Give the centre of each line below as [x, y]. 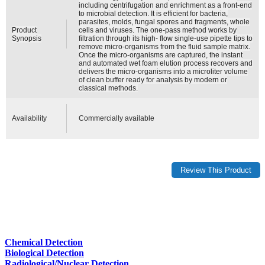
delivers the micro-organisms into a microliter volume [164, 71]
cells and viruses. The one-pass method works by [158, 30]
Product [25, 30]
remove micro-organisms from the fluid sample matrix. [165, 46]
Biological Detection [44, 253]
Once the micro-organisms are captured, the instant [161, 55]
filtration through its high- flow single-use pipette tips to [166, 38]
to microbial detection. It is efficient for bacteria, [153, 13]
